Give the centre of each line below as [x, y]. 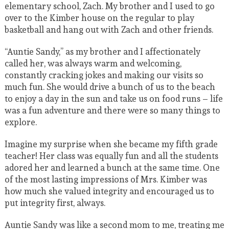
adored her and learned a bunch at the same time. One [112, 168]
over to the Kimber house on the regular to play [99, 18]
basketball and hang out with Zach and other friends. [109, 30]
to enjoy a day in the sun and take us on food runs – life [113, 99]
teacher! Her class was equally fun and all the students [111, 156]
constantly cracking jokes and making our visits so [104, 75]
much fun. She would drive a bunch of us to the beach [110, 87]
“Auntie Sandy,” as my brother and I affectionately [102, 52]
